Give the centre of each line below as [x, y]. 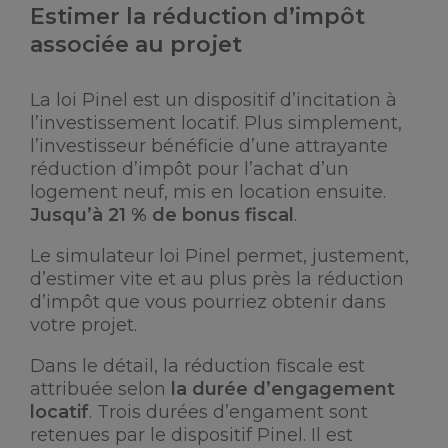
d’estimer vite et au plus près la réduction [217, 279]
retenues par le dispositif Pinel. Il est [191, 435]
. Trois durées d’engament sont [228, 412]
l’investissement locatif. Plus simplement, [216, 123]
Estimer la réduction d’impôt [197, 16]
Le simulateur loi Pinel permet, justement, [219, 256]
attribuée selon [100, 389]
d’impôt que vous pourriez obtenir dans [208, 302]
